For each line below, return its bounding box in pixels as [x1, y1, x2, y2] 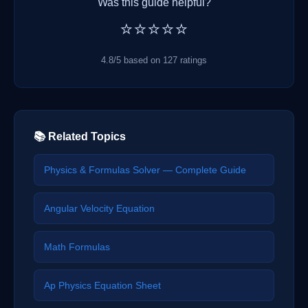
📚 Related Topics [34, 131, 126, 143]
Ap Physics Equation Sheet [44, 280, 161, 291]
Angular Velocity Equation [44, 203, 155, 214]
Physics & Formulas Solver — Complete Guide [44, 164, 246, 176]
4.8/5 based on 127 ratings [101, 55, 207, 66]
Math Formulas [44, 241, 110, 253]
